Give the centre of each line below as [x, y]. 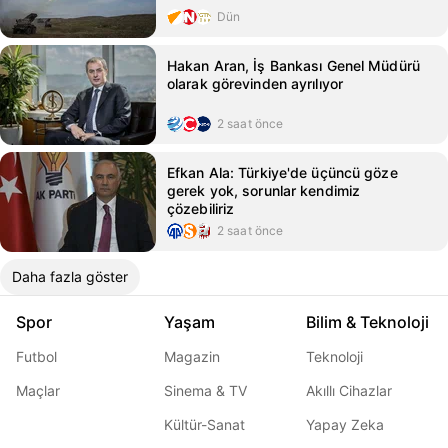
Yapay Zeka [345, 424]
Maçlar [38, 390]
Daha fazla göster [70, 276]
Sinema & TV [205, 390]
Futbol [36, 356]
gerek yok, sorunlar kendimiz [264, 190]
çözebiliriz [201, 208]
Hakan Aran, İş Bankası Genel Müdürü [293, 65]
